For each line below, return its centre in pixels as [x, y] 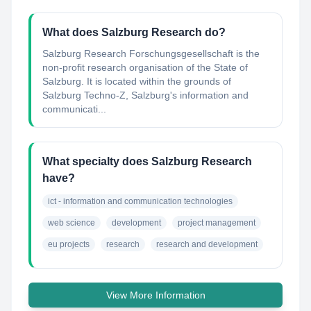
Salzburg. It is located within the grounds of [137, 81]
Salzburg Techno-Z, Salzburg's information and [145, 95]
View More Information [155, 295]
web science [72, 223]
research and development [207, 244]
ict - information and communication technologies [140, 201]
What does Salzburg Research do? [134, 32]
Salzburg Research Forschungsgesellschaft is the [151, 53]
